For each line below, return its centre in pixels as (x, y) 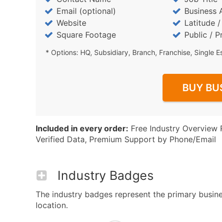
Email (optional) (86, 11)
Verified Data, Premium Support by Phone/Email (126, 139)
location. (52, 205)
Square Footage (86, 35)
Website (71, 23)
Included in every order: (82, 128)
